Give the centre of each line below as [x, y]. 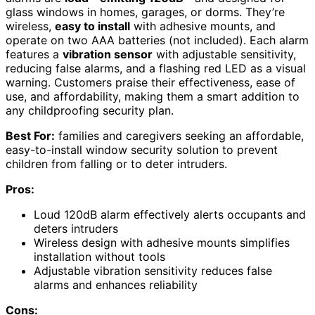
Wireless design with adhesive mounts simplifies [162, 242]
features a [34, 54]
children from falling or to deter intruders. [116, 163]
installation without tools [99, 256]
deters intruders [76, 228]
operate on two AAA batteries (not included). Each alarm [157, 40]
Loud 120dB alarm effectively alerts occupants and [170, 214]
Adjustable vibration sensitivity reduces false [153, 270]
